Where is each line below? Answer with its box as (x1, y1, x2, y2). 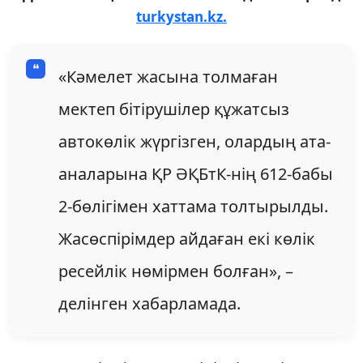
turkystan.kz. (136, 6, 227, 26)
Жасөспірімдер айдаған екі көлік (58, 227, 315, 250)
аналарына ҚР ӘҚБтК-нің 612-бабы (58, 162, 333, 185)
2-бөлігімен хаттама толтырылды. (58, 194, 328, 217)
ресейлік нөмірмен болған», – (58, 259, 293, 282)
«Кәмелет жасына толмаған (58, 65, 278, 88)
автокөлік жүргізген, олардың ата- (58, 130, 331, 152)
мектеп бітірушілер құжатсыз (58, 97, 289, 120)
